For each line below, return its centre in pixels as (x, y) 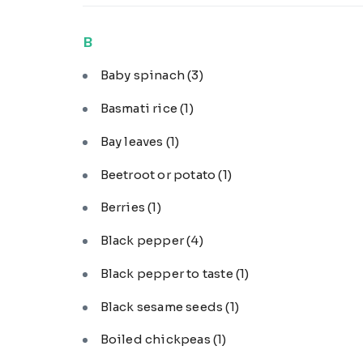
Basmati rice (140, 109)
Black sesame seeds (163, 306)
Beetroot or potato (159, 174)
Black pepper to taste (168, 273)
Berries (124, 207)
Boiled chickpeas (156, 340)
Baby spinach (144, 75)
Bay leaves (133, 141)
